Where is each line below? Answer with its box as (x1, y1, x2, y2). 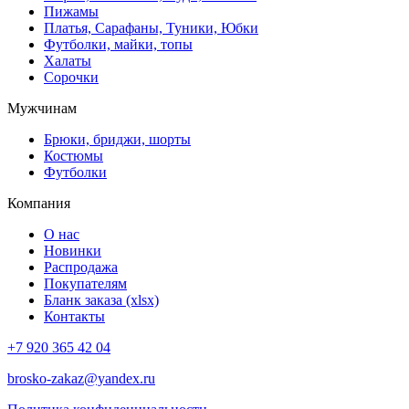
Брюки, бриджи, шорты (44, 131, 191, 147)
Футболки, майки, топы (44, 36, 193, 52)
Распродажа (44, 258, 118, 275)
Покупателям (44, 275, 127, 291)
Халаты (44, 52, 91, 68)
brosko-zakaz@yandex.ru (7, 370, 155, 386)
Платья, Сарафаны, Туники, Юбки (44, 19, 258, 36)
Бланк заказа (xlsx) (44, 291, 159, 308)
